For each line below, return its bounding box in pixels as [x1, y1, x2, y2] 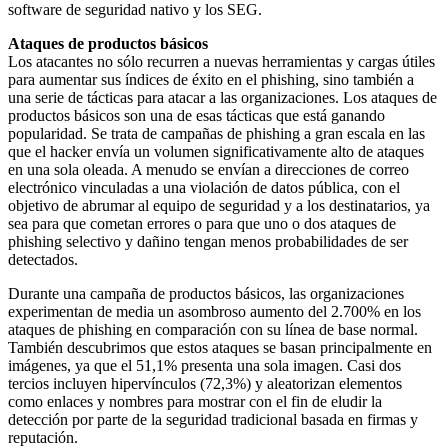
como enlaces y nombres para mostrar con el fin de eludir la [8, 392, 382, 410]
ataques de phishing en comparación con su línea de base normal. [8, 320, 418, 338]
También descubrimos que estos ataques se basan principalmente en [8, 338, 432, 356]
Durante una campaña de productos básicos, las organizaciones [8, 284, 404, 302]
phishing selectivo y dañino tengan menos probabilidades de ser [8, 232, 408, 250]
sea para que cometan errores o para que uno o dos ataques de [8, 214, 396, 232]
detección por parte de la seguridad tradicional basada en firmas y [8, 410, 418, 428]
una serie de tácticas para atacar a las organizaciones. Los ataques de [8, 88, 437, 106]
